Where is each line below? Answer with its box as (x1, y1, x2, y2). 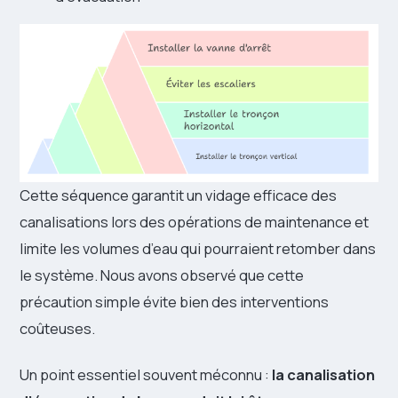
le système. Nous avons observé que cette (20, 265, 304, 286)
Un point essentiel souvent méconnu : (20, 364, 272, 386)
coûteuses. (20, 318, 95, 339)
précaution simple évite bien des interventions (20, 291, 329, 313)
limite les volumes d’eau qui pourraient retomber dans (20, 238, 376, 259)
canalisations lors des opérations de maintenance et (20, 211, 369, 233)
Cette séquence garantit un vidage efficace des (20, 185, 337, 206)
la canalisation (272, 364, 375, 386)
